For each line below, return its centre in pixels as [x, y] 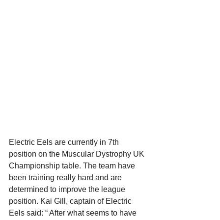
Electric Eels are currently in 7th [65, 142]
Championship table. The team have [73, 166]
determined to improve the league [68, 189]
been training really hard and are [66, 178]
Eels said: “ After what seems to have [74, 213]
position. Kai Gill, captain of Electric [71, 201]
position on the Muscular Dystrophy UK [78, 154]
